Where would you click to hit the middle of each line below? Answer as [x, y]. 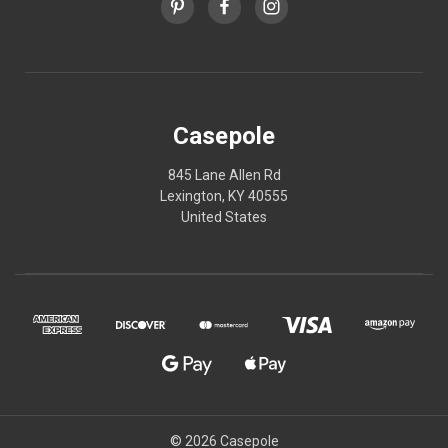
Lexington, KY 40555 [224, 195]
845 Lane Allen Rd [224, 174]
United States [224, 216]
